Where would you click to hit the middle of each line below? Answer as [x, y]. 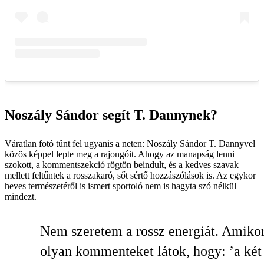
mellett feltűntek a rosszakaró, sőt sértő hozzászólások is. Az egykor [130, 176]
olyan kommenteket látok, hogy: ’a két [151, 251]
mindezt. [21, 197]
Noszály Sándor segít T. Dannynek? [111, 115]
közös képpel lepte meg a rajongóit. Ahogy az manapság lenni [120, 154]
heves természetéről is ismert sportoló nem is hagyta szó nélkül [121, 186]
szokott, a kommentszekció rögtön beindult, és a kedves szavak [122, 165]
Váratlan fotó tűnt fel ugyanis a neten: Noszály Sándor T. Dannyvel [130, 144]
